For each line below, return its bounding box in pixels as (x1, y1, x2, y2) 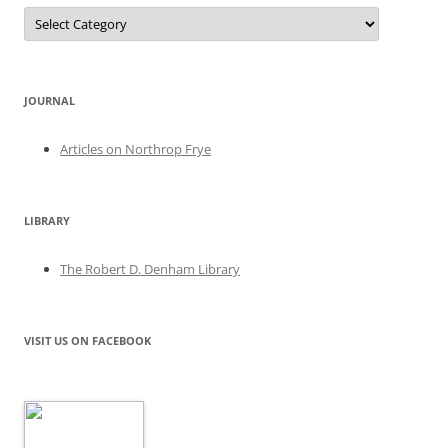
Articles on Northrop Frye (60, 140, 211, 158)
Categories (23, 3, 94, 22)
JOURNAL (24, 93, 75, 108)
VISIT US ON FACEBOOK (24, 333, 151, 348)
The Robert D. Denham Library (60, 260, 240, 278)
